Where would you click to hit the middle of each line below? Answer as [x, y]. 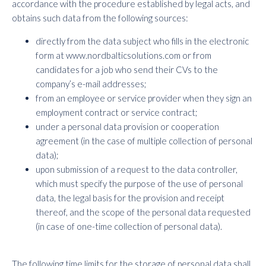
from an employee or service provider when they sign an [144, 98]
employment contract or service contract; [117, 112]
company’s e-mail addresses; [91, 84]
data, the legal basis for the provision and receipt [130, 198]
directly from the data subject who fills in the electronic [142, 41]
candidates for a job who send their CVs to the [127, 69]
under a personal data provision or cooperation [127, 126]
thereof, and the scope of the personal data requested [143, 212]
